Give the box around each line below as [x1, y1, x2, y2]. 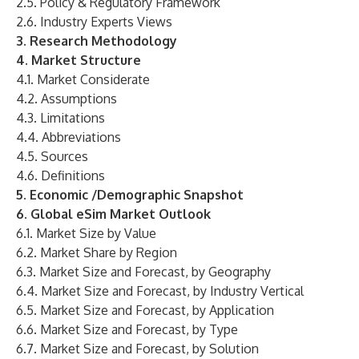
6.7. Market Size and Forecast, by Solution [16, 341, 259, 357]
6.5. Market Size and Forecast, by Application [16, 302, 274, 318]
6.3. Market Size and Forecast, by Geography [16, 264, 271, 280]
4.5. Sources [16, 148, 88, 164]
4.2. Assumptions [16, 91, 117, 107]
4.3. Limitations [16, 110, 105, 126]
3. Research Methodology [16, 33, 177, 49]
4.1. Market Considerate [16, 71, 150, 87]
